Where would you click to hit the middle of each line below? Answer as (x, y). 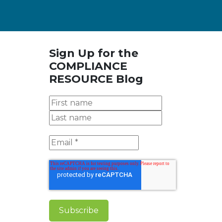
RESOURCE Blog (96, 79)
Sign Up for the (94, 54)
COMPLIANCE (88, 66)
